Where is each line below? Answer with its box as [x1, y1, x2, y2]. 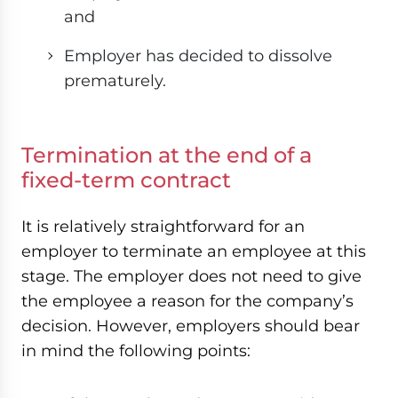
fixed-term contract [21, 167, 231, 194]
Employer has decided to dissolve [64, 46, 332, 66]
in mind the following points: [21, 341, 251, 361]
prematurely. [64, 71, 166, 91]
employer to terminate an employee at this [21, 242, 366, 261]
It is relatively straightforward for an [21, 217, 305, 236]
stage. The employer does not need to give [21, 267, 362, 286]
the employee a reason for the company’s [21, 291, 354, 311]
